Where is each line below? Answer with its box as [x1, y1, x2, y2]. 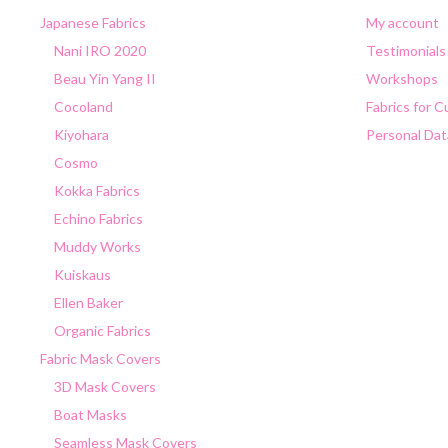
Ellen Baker [54, 294, 123, 312]
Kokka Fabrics [54, 182, 140, 200]
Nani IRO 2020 [54, 42, 146, 60]
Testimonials [366, 42, 446, 60]
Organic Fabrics [54, 322, 151, 340]
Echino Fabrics [54, 210, 143, 228]
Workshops [366, 70, 438, 88]
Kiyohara [54, 126, 109, 144]
